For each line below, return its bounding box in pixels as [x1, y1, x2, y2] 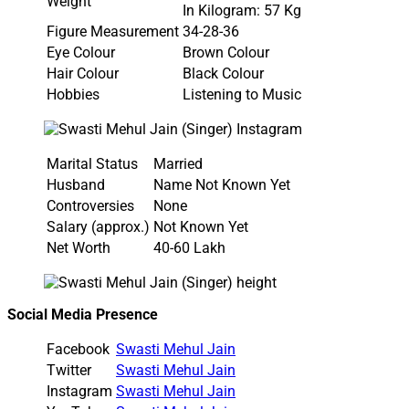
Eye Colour [47, 43, 115, 61]
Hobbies [47, 85, 100, 103]
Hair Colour [47, 64, 119, 82]
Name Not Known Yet [153, 175, 290, 194]
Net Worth [47, 238, 110, 257]
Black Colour [183, 64, 264, 82]
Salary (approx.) [47, 217, 150, 236]
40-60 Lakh [153, 238, 225, 257]
